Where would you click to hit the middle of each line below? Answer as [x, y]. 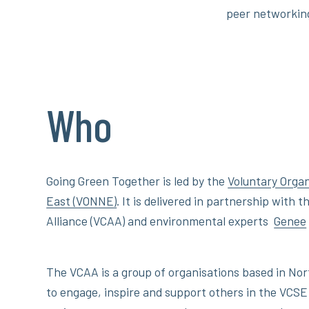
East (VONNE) [82, 200]
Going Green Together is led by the [137, 180]
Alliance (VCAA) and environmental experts [160, 220]
